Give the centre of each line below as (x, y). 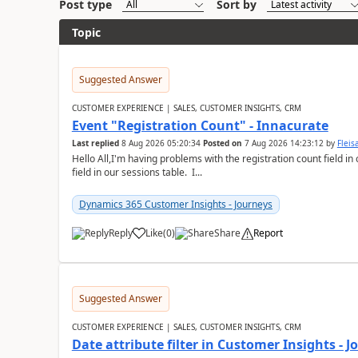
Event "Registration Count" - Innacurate (200, 125)
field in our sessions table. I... (137, 172)
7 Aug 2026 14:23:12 (284, 143)
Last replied (95, 143)
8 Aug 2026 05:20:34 (161, 143)
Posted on (222, 143)
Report (268, 233)
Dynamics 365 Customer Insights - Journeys (175, 204)
